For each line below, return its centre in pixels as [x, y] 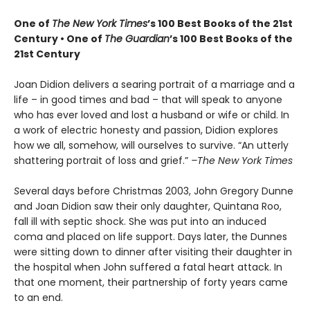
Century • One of [59, 38]
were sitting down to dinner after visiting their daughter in [153, 252]
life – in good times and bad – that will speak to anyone [148, 99]
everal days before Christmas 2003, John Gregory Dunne [156, 191]
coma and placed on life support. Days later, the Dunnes [151, 236]
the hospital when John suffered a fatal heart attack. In [148, 267]
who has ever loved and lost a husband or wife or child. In [152, 115]
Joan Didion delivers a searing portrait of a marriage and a [154, 84]
